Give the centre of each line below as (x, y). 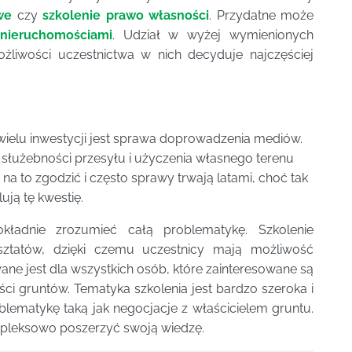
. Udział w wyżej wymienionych (213, 35)
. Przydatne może (262, 15)
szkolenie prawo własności (126, 15)
